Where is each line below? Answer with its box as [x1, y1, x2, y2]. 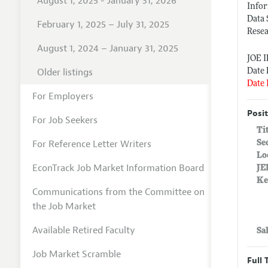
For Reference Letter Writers [32, 138, 151, 150]
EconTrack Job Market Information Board [32, 162, 204, 174]
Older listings [36, 66, 93, 78]
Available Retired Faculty [32, 224, 135, 236]
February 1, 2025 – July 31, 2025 [36, 18, 169, 31]
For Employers [32, 90, 93, 102]
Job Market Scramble [32, 248, 121, 260]
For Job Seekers [32, 114, 98, 126]
